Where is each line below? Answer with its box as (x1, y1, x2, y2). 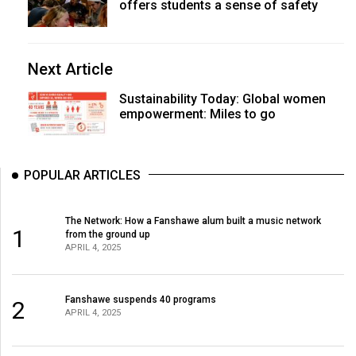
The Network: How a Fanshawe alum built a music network (64, 215, 321, 226)
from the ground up (64, 228, 150, 240)
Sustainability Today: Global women (118, 91, 326, 107)
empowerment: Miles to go (118, 106, 276, 122)
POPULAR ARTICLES (24, 168, 141, 184)
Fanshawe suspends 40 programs (64, 293, 216, 305)
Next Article (28, 60, 113, 79)
